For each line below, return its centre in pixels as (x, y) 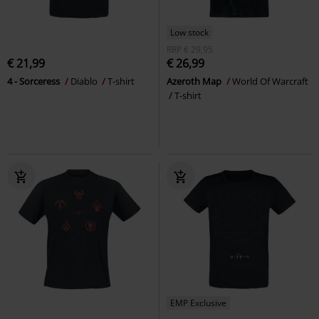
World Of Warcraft (270, 81)
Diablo (85, 81)
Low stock (189, 32)
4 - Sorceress (35, 81)
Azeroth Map (195, 81)
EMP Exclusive (198, 303)
